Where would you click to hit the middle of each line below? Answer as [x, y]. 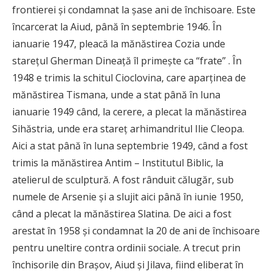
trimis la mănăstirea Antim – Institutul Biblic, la [118, 163]
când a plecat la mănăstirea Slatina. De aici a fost [122, 214]
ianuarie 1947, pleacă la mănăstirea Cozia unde [119, 44]
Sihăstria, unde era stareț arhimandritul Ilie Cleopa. [128, 129]
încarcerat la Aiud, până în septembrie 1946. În [117, 27]
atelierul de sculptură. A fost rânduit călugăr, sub [123, 180]
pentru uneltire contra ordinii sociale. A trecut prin [126, 248]
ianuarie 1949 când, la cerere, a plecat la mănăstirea [129, 112]
